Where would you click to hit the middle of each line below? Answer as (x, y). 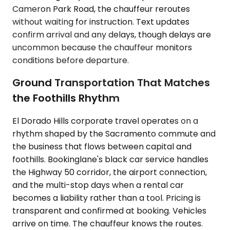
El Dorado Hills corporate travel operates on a (105, 121)
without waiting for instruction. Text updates (101, 22)
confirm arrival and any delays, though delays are (112, 34)
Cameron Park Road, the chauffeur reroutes (101, 9)
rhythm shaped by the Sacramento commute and (114, 133)
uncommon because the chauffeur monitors (102, 47)
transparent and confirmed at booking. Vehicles (109, 210)
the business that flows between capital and (102, 146)
